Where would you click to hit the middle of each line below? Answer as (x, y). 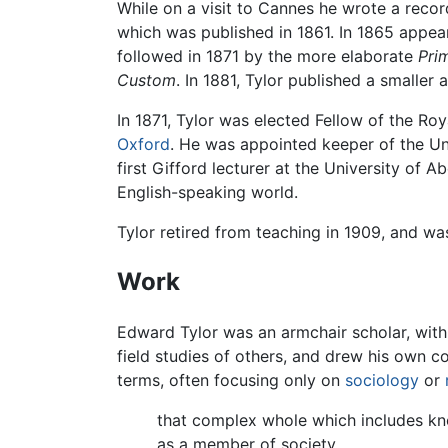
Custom (146, 79)
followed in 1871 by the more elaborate (267, 55)
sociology (382, 379)
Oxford (143, 143)
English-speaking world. (207, 191)
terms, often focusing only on (231, 379)
